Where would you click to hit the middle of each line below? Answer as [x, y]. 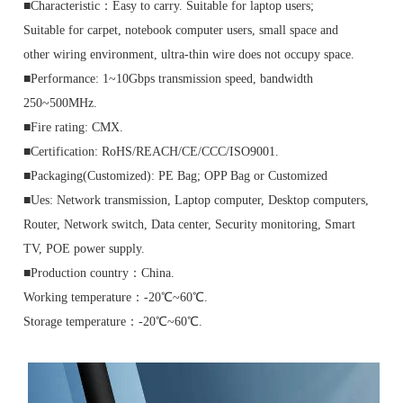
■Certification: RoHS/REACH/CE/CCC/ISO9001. [152, 151]
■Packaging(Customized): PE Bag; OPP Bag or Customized [176, 175]
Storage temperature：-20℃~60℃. [113, 321]
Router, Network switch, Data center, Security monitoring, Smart [190, 224]
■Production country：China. [99, 273]
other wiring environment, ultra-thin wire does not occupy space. [189, 54]
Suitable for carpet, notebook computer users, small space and [181, 30]
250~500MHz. [61, 103]
